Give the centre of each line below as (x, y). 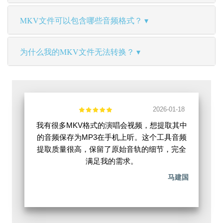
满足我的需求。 (111, 161)
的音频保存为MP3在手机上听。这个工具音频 (111, 137)
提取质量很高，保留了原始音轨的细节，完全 (111, 149)
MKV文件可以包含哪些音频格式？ (81, 20)
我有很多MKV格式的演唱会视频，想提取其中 (111, 125)
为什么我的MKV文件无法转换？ (77, 52)
